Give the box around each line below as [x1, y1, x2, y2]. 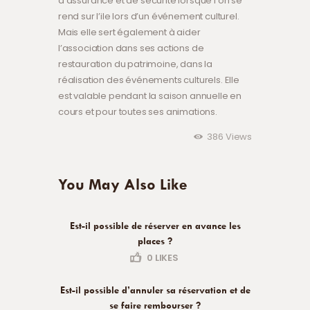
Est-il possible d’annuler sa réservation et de [60, 284, 250, 295]
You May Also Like [58, 175, 188, 194]
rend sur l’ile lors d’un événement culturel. [58, 10, 239, 24]
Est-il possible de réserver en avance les [69, 220, 241, 232]
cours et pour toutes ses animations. [58, 105, 217, 119]
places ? [138, 235, 172, 247]
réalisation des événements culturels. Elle [58, 73, 239, 87]
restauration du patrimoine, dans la [58, 57, 213, 71]
